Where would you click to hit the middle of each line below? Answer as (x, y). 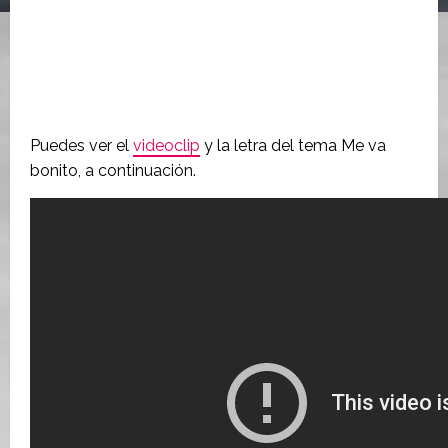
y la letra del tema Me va (293, 145)
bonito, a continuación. (113, 170)
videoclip (166, 145)
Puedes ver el (81, 145)
